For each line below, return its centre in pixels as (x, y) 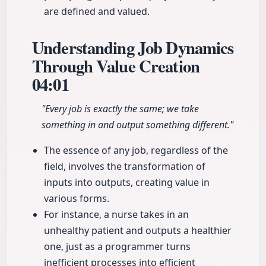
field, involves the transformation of (125, 167)
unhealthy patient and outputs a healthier (138, 231)
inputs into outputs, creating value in (127, 183)
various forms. (77, 199)
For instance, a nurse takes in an (116, 215)
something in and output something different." (137, 125)
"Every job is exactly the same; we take (120, 109)
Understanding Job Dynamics (133, 48)
